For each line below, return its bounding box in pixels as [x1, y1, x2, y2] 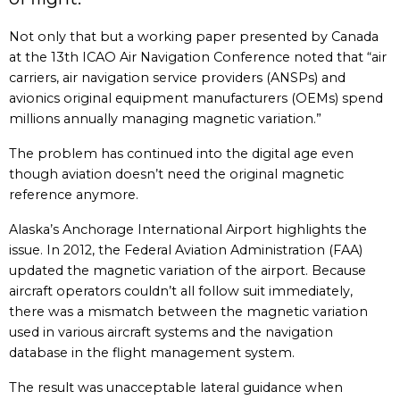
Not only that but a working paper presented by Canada [9, 29, 379, 45]
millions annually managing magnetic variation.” [9, 111, 321, 127]
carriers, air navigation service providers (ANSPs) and [9, 70, 346, 86]
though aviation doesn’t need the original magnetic [9, 166, 344, 182]
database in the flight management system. [9, 345, 295, 361]
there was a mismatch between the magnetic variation [9, 304, 368, 320]
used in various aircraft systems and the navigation [9, 324, 333, 340]
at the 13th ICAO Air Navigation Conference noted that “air [9, 49, 387, 65]
